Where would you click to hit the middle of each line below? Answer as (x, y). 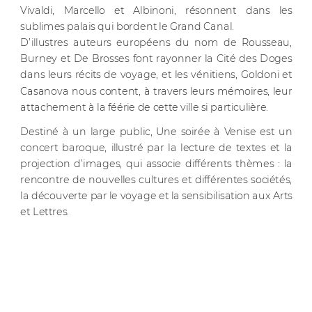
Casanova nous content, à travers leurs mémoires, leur (156, 91)
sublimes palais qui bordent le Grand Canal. (127, 26)
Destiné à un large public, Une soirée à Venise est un (156, 131)
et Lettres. (45, 212)
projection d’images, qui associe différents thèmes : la (156, 163)
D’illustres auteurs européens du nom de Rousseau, (156, 42)
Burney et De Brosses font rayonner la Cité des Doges (156, 58)
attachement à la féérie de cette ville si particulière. (144, 107)
